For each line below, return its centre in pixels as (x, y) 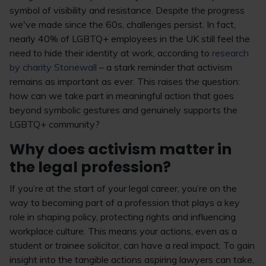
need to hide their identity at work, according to (111, 53)
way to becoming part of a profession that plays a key (125, 202)
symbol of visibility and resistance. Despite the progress (127, 10)
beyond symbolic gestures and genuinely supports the (123, 110)
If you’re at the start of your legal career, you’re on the (123, 188)
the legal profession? (90, 167)
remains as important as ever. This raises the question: (125, 81)
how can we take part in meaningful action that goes (122, 96)
